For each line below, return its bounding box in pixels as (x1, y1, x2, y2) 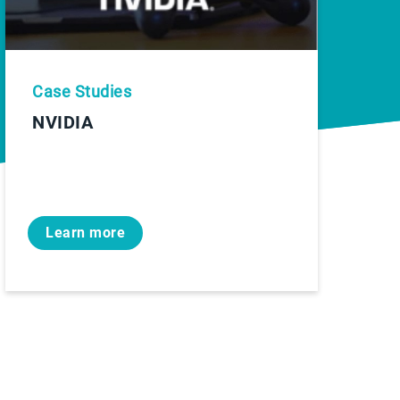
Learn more (46, 223, 125, 241)
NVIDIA (32, 111, 93, 133)
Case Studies (32, 81, 131, 101)
